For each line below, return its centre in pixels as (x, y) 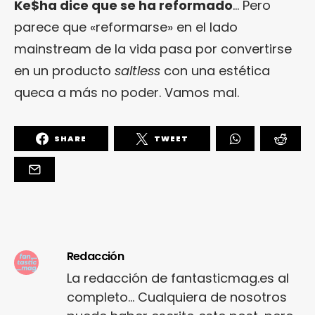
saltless (137, 71)
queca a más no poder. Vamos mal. (127, 93)
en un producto (64, 71)
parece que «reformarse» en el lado (126, 27)
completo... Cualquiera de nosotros (176, 297)
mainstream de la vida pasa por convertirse (153, 49)
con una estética (215, 71)
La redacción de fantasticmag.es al (178, 278)
